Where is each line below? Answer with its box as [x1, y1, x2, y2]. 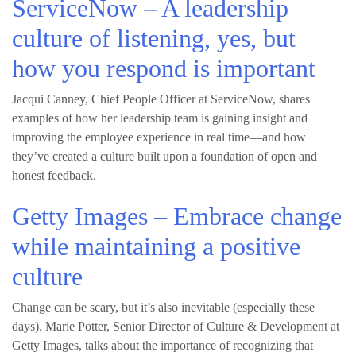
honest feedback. [12, 168, 96, 182]
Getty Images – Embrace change [12, 202, 342, 230]
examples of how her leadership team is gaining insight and [12, 111, 308, 125]
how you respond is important [12, 54, 315, 83]
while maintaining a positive [12, 232, 300, 261]
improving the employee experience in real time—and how [12, 130, 306, 144]
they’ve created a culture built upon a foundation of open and [12, 149, 317, 163]
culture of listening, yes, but [12, 24, 296, 52]
